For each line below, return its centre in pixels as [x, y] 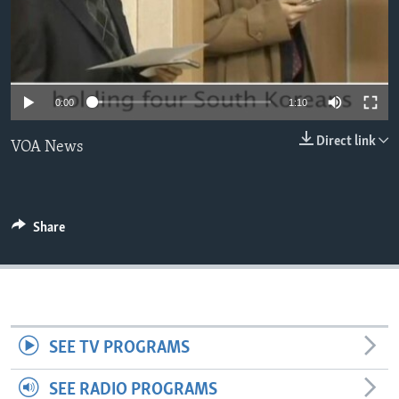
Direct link [346, 141]
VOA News [47, 147]
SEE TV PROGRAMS [119, 348]
